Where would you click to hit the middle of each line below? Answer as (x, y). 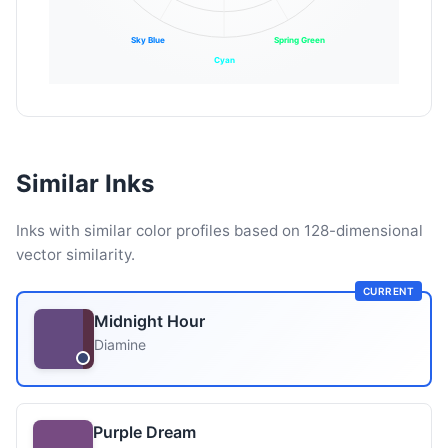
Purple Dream (144, 432)
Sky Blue (148, 39)
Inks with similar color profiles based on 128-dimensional (219, 230)
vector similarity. (75, 254)
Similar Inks (85, 183)
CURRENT (388, 291)
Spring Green (300, 39)
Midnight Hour (149, 321)
